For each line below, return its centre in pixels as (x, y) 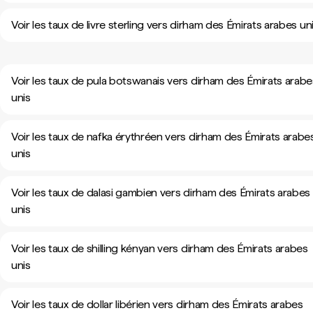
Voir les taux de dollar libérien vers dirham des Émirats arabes (157, 304)
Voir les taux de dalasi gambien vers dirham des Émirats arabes (161, 192)
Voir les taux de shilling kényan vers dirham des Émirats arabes (160, 248)
